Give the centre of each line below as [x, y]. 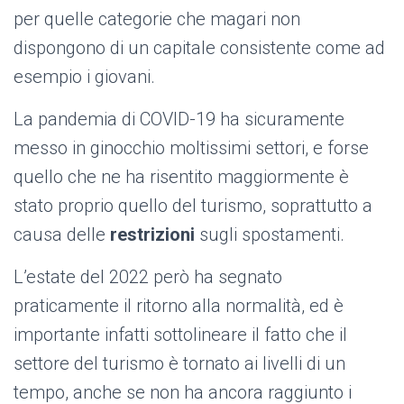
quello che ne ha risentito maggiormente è [181, 177]
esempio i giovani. [84, 77]
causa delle [62, 235]
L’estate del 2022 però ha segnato [148, 277]
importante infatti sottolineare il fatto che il [180, 335]
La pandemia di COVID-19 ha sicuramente [179, 119]
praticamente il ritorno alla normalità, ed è [179, 306]
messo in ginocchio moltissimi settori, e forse [191, 148]
